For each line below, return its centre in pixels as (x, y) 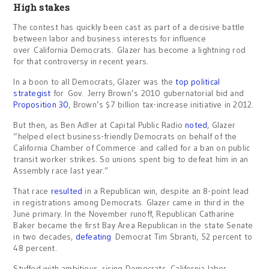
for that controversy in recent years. (81, 61)
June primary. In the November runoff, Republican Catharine (124, 214)
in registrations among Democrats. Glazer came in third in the (129, 202)
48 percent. (35, 248)
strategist (33, 93)
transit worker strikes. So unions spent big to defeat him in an (131, 159)
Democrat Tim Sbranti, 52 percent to (182, 237)
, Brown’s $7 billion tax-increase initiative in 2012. (161, 104)
